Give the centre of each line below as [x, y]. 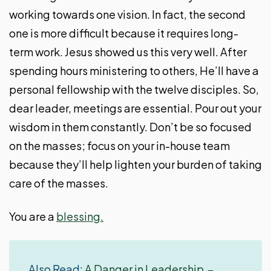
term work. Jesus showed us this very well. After [128, 52]
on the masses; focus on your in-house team [119, 146]
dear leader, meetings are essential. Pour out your [135, 108]
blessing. [80, 217]
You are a [33, 217]
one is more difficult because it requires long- [124, 33]
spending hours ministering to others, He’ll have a [134, 71]
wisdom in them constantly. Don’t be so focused [130, 127]
